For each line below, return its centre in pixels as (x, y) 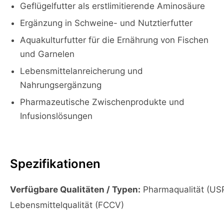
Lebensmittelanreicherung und (81, 71)
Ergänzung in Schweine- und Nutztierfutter (106, 23)
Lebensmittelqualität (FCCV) (67, 205)
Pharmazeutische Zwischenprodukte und (102, 102)
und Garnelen (47, 54)
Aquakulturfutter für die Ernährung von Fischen (114, 40)
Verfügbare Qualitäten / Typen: (75, 189)
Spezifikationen (55, 164)
